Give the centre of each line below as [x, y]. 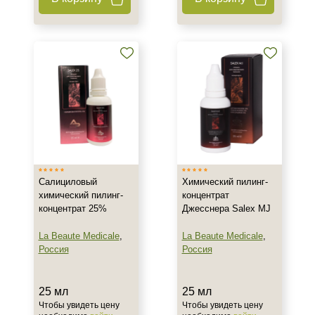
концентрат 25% [72, 208]
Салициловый [67, 182]
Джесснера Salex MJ [226, 208]
